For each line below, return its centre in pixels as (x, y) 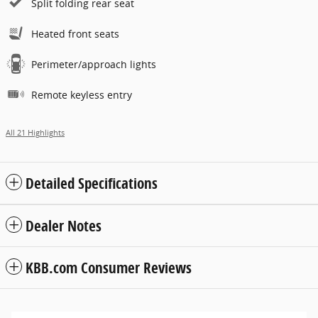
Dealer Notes (64, 226)
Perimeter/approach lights (94, 65)
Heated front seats (75, 34)
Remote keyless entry (82, 95)
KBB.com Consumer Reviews (109, 268)
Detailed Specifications (92, 183)
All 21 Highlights (35, 133)
